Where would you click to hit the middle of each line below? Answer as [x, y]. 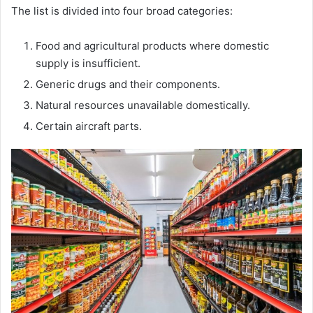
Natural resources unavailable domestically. [143, 105]
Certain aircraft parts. [89, 126]
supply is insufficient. [88, 64]
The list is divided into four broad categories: [122, 11]
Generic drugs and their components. [128, 85]
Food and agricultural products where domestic [152, 46]
